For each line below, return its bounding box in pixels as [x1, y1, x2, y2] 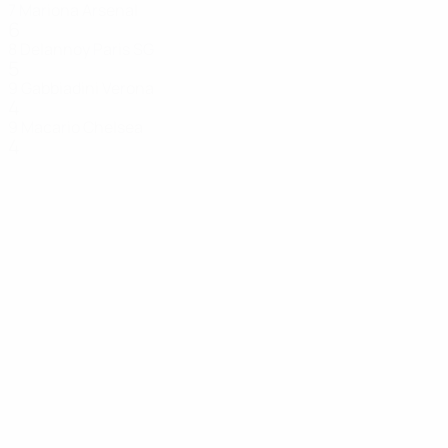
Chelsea [83, 116, 143, 138]
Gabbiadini [21, 77, 99, 99]
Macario [21, 116, 80, 138]
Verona [102, 77, 154, 99]
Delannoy [20, 38, 90, 60]
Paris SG [93, 38, 154, 60]
